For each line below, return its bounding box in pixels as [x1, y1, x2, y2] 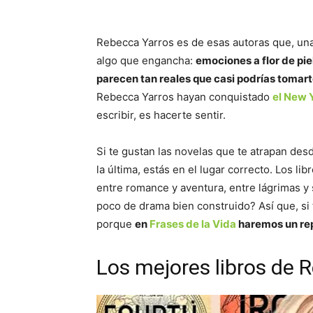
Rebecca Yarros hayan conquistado [96, 90, 272, 103]
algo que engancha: [96, 54, 196, 67]
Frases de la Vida [150, 217, 236, 231]
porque [96, 217, 135, 231]
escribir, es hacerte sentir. [96, 108, 226, 122]
